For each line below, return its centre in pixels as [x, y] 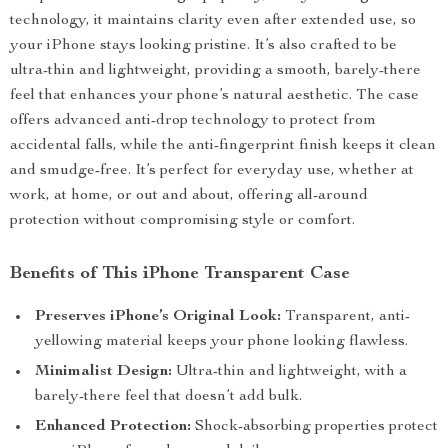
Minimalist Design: [103, 372]
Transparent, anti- [345, 317]
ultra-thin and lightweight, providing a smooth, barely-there [215, 71]
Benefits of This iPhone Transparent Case [180, 274]
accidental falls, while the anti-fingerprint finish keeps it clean [223, 146]
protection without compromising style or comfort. [182, 221]
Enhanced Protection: [113, 427]
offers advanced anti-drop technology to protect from [193, 121]
